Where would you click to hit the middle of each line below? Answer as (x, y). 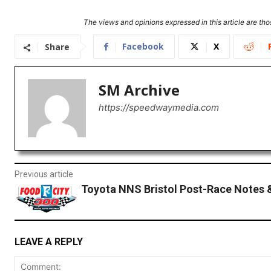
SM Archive (139, 90)
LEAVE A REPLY (49, 242)
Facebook (143, 47)
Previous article (44, 175)
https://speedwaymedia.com (159, 108)
